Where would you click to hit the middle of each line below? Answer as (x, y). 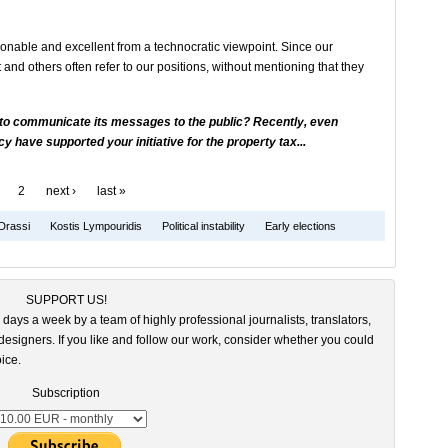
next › (61, 190)
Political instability (203, 225)
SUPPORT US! (66, 299)
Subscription (66, 392)
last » (111, 190)
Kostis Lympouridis (96, 225)
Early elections (300, 225)
